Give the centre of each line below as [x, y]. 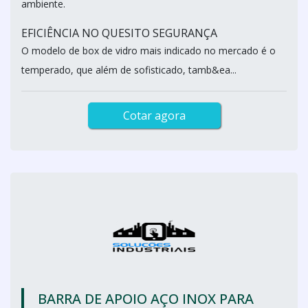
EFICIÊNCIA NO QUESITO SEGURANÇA [119, 33]
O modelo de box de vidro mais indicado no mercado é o [148, 51]
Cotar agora [154, 115]
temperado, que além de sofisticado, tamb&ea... [129, 70]
